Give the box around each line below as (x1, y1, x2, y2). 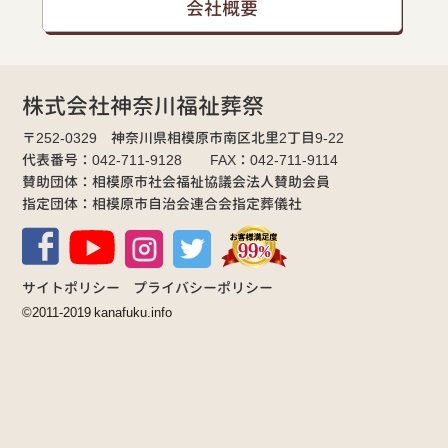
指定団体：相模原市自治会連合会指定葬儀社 (22, 194, 303, 214)
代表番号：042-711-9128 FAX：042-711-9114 (22, 150, 339, 170)
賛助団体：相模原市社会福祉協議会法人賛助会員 (22, 172, 331, 192)
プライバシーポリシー (133, 278, 274, 298)
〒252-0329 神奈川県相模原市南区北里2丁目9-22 (22, 128, 345, 148)
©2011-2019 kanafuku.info (22, 303, 173, 322)
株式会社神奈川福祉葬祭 (22, 90, 265, 122)
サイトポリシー (22, 278, 121, 298)
